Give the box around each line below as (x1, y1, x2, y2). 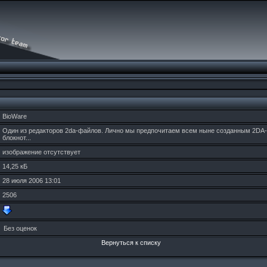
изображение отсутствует (2, 148, 80, 156)
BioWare (2, 113, 27, 120)
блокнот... (2, 134, 31, 141)
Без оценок (4, 225, 37, 232)
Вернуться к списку (101, 239, 161, 246)
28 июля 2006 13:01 (2, 177, 61, 184)
